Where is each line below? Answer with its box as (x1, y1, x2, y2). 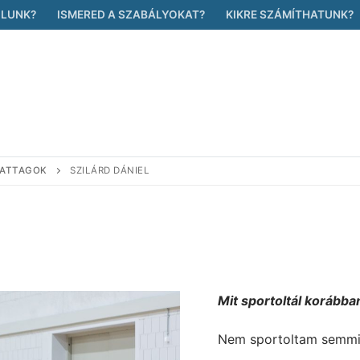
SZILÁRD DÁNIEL (70, 164, 149, 176)
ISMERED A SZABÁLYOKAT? (57, 8, 205, 21)
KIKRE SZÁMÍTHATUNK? (226, 8, 354, 21)
